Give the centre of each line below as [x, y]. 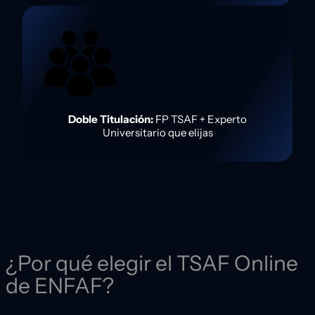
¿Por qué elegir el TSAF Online [152, 263]
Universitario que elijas [157, 133]
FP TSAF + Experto [200, 120]
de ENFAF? [60, 286]
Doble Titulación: [111, 120]
